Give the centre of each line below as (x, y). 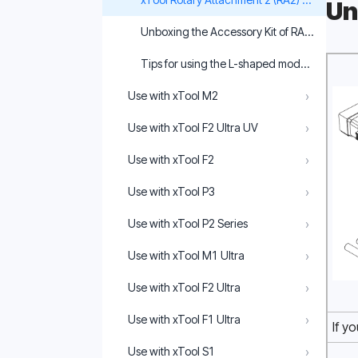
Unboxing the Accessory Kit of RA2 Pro (235, 32)
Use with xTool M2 (173, 95)
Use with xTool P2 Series (187, 223)
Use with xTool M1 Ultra (186, 255)
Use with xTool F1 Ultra (184, 319)
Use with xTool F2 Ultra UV (193, 127)
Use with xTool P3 (171, 191)
